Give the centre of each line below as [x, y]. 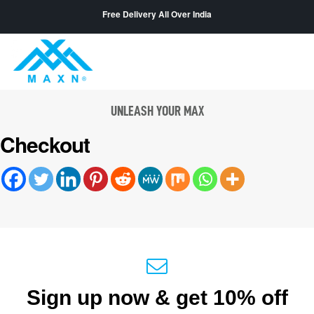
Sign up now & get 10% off [157, 298]
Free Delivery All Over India [157, 14]
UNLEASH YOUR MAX [157, 111]
